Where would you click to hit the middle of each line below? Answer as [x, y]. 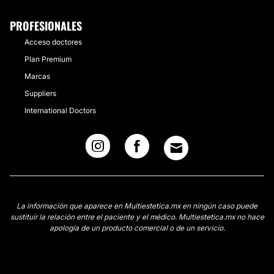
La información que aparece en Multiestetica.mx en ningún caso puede [137, 206]
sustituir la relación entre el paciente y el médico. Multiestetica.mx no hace [137, 217]
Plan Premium [48, 59]
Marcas [37, 76]
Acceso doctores [53, 42]
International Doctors [60, 110]
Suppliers [40, 93]
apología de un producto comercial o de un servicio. [137, 228]
